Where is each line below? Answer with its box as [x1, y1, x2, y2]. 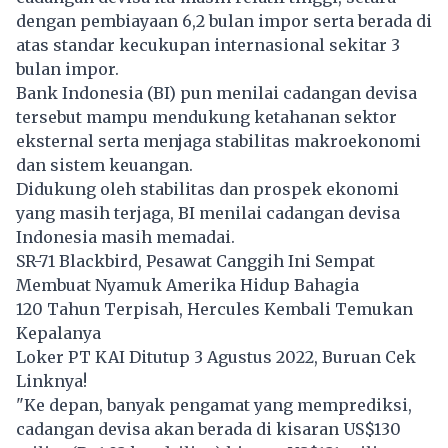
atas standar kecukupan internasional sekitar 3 [16, 34, 400, 55]
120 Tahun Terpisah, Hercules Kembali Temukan [16, 298, 413, 319]
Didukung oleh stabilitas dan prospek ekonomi [16, 178, 399, 199]
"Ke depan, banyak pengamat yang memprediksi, [16, 394, 412, 415]
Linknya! [16, 370, 87, 391]
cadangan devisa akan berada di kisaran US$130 [16, 418, 401, 439]
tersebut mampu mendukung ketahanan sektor [16, 106, 397, 127]
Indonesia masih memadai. [16, 226, 235, 247]
